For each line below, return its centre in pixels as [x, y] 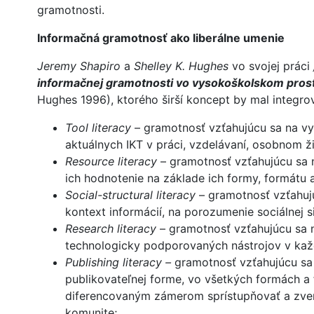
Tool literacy [98, 128]
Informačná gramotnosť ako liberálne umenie [161, 38]
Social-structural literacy [130, 195]
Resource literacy [111, 162]
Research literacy [111, 229]
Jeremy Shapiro [79, 66]
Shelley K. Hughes [181, 66]
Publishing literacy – [120, 262]
